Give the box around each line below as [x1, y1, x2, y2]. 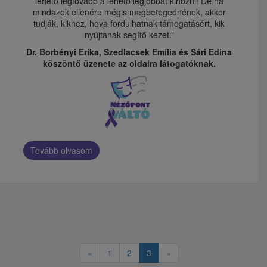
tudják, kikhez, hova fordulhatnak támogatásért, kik [33, 17, 225, 30]
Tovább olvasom [30, 144, 92, 156]
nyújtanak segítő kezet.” [84, 29, 174, 41]
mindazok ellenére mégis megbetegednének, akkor [32, 6, 226, 18]
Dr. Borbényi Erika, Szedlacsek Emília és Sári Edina [26, 46, 232, 58]
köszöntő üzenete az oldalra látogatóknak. [42, 57, 216, 70]
